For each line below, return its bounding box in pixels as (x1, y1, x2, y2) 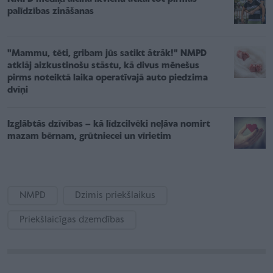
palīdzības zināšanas (7, 6, 94, 16)
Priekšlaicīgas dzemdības (19, 214, 124, 225)
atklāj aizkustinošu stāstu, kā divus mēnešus (7, 60, 199, 71)
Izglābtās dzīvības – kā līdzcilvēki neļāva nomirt (7, 119, 210, 129)
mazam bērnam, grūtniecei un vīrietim (7, 131, 171, 141)
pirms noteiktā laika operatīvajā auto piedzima (7, 73, 208, 83)
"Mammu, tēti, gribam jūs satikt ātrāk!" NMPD (7, 48, 207, 58)
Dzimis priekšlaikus (75, 190, 155, 200)
